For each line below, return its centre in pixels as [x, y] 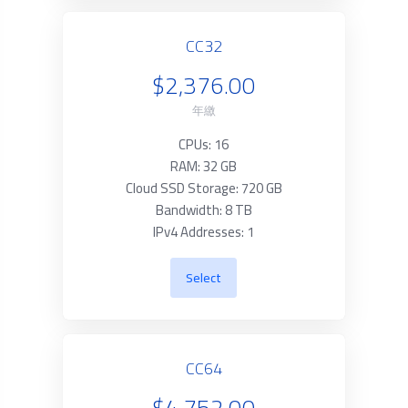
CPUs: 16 [204, 144]
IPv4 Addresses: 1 [204, 232]
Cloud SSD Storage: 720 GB [204, 188]
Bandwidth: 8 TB [204, 210]
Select [204, 278]
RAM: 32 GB [204, 166]
